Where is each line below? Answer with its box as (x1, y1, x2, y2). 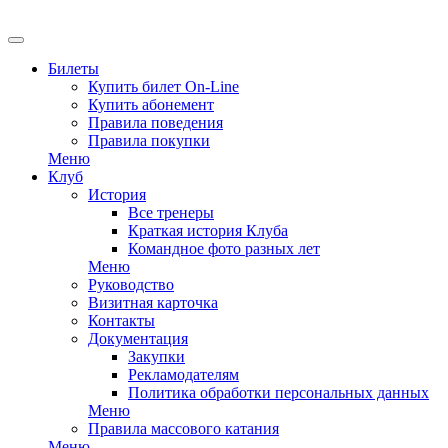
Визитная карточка (88, 294, 218, 311)
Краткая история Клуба (128, 222, 288, 239)
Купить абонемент (88, 96, 214, 113)
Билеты (48, 60, 99, 77)
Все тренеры (128, 204, 214, 221)
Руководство (88, 276, 174, 293)
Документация (88, 330, 188, 347)
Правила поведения (88, 114, 223, 131)
